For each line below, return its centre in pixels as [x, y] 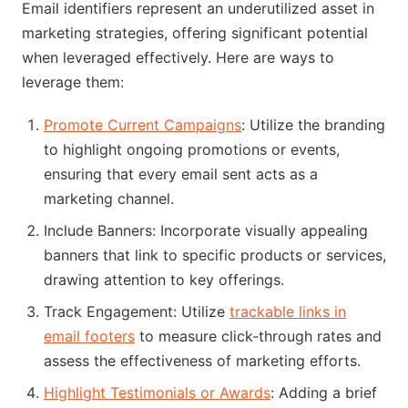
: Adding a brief [324, 393]
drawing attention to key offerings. [164, 280]
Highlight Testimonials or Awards [157, 393]
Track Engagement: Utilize [137, 312]
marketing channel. [109, 199]
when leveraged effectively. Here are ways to [178, 58]
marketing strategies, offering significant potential [195, 33]
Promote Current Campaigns [143, 125]
